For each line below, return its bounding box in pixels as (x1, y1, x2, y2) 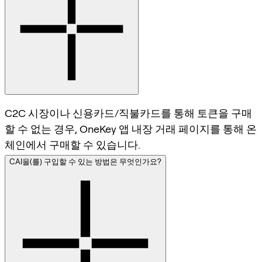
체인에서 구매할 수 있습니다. (5, 139, 140, 151)
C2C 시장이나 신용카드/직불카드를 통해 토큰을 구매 (5, 107, 252, 120)
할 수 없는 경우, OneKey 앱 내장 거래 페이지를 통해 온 (5, 123, 257, 136)
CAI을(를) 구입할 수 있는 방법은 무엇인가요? (9, 157, 161, 167)
